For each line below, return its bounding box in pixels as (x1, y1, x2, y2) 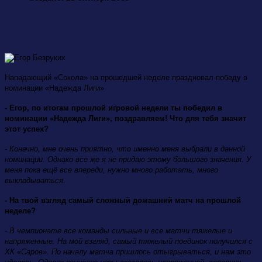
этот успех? (5, 124, 49, 133)
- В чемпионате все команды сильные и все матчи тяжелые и (5, 226, 232, 235)
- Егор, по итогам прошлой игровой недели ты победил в (5, 103, 222, 112)
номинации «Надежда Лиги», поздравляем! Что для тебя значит (5, 113, 246, 123)
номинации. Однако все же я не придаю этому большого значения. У (5, 154, 251, 164)
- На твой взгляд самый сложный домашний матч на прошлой (5, 195, 241, 205)
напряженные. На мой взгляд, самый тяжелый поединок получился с (5, 236, 253, 246)
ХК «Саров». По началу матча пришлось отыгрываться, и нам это (5, 247, 251, 256)
